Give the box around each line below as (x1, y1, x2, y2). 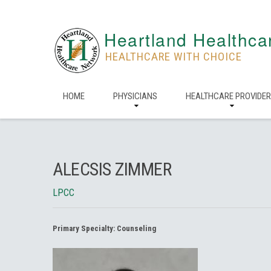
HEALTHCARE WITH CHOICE (105, 50, 242, 64)
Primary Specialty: (53, 224, 117, 233)
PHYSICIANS (113, 91, 157, 102)
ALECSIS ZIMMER (53, 158, 171, 180)
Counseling (117, 224, 156, 233)
